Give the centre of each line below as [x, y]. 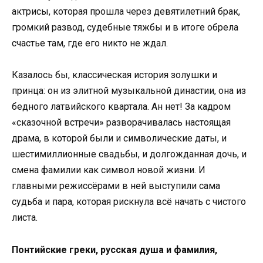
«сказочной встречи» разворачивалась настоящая [121, 123]
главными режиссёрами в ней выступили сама [116, 186]
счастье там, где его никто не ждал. [90, 43]
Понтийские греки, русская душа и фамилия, [114, 249]
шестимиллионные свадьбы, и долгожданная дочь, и [129, 154]
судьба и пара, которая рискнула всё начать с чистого [129, 202]
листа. [25, 218]
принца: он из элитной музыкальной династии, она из [129, 91]
